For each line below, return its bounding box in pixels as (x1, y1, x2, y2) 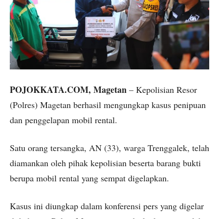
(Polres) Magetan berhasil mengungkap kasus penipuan (10, 98, 206, 110)
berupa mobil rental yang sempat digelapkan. (10, 172, 169, 184)
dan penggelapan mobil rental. (10, 113, 117, 126)
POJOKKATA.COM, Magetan (10, 83, 127, 96)
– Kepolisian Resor (127, 83, 197, 95)
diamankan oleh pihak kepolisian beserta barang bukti (10, 156, 201, 169)
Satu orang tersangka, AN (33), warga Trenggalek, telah (10, 141, 209, 153)
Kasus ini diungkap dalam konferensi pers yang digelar (10, 199, 204, 212)
